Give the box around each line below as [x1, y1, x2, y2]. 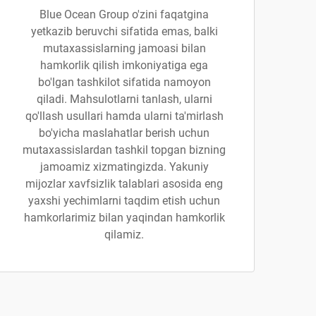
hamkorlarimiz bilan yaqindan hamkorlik [23, 211, 225, 224]
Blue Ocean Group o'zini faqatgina [39, 8, 209, 21]
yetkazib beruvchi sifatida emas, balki [30, 25, 218, 38]
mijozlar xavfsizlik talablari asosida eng [25, 177, 223, 190]
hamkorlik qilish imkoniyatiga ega [40, 59, 208, 72]
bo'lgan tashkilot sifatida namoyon [37, 75, 211, 89]
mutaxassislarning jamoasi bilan [42, 42, 206, 55]
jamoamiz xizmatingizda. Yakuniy [39, 160, 209, 174]
